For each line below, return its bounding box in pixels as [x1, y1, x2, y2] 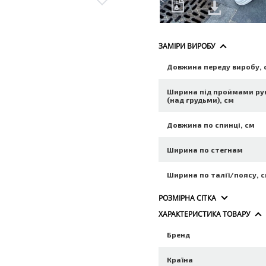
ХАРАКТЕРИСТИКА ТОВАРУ [159, 209, 251, 219]
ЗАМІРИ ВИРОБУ [159, 41, 216, 51]
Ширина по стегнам [167, 145, 243, 154]
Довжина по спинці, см [167, 121, 255, 129]
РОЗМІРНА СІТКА [159, 193, 217, 203]
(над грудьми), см [167, 96, 235, 104]
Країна [167, 255, 194, 264]
